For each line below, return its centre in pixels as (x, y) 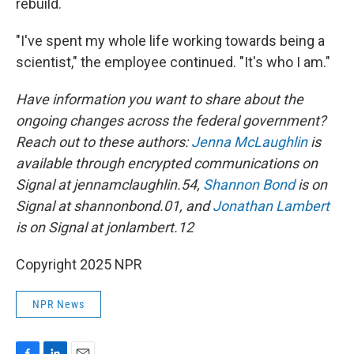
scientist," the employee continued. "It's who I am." (173, 62)
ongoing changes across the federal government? (171, 121)
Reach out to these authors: (104, 142)
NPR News (58, 304)
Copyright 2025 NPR (79, 264)
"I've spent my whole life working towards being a (170, 41)
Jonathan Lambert (271, 206)
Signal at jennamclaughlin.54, (109, 185)
